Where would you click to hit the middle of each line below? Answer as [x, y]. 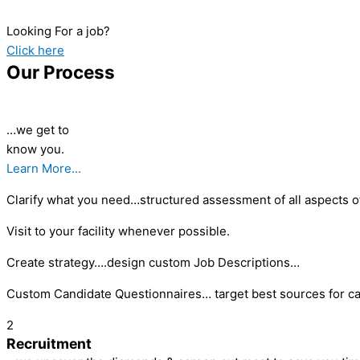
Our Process [61, 72]
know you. [35, 149]
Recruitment [49, 343]
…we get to [38, 129]
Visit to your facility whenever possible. [118, 231]
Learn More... [44, 168]
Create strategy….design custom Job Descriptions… [153, 262]
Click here [35, 50]
